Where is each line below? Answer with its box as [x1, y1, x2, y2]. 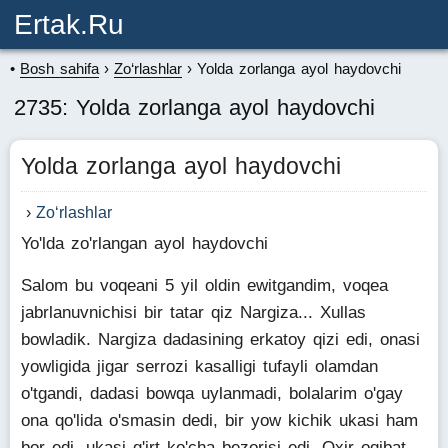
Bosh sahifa [20, 60, 99, 77]
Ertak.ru [14, 9, 124, 40]
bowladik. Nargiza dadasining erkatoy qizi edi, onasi [21, 330, 420, 349]
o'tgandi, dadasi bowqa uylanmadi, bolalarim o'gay [21, 384, 403, 403]
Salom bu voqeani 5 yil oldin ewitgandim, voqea [21, 276, 388, 295]
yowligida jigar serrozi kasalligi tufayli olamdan [21, 357, 378, 376]
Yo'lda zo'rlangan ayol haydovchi [21, 234, 268, 253]
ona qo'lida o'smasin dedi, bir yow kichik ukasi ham [21, 411, 418, 430]
